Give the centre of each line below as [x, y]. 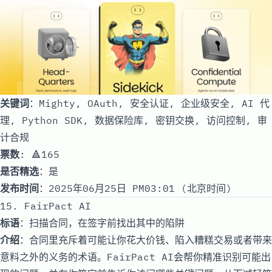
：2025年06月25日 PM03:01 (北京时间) [135, 188]
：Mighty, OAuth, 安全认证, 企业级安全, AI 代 [149, 103]
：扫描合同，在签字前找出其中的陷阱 [102, 223]
